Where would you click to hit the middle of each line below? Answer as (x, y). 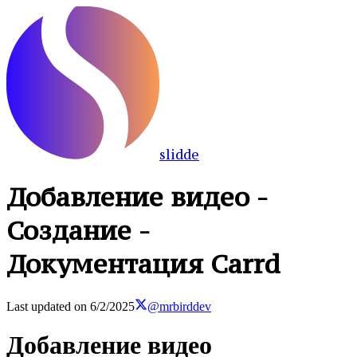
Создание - (78, 231)
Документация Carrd (143, 264)
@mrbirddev (179, 306)
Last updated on (47, 306)
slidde (179, 155)
